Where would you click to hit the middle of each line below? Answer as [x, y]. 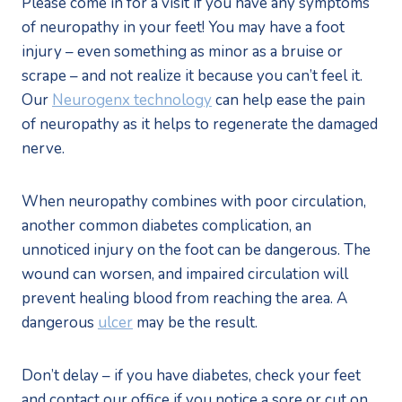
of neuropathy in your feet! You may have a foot [183, 27]
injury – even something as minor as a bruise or [182, 51]
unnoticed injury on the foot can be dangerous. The [196, 249]
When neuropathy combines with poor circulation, [194, 201]
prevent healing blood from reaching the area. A [184, 298]
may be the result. [195, 322]
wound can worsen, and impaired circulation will [185, 274]
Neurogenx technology [132, 100]
